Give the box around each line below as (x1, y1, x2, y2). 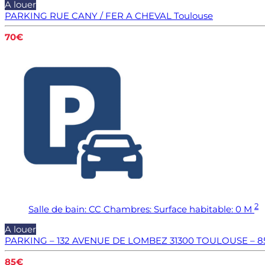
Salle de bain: (28, 203, 86, 215)
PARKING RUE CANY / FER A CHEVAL (5, 9, 172, 21)
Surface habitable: (154, 203, 233, 215)
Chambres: (104, 203, 151, 215)
